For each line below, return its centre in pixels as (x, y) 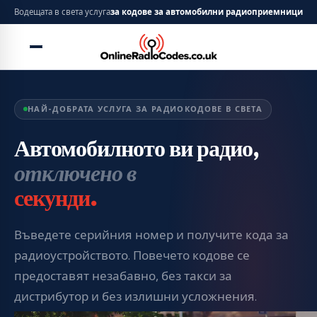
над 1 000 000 (183, 15)
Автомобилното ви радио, (136, 148)
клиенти (229, 15)
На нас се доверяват (113, 15)
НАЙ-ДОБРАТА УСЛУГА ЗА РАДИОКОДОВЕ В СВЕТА (145, 109)
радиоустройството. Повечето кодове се (132, 255)
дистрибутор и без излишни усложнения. (136, 296)
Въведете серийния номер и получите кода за (151, 235)
